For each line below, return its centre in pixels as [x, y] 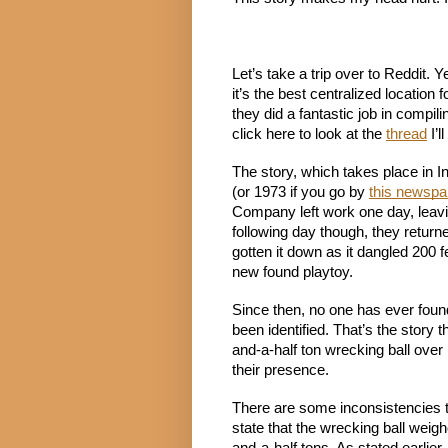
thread [406, 134]
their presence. [280, 370]
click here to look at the [309, 134]
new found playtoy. [292, 272]
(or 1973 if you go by [300, 192]
